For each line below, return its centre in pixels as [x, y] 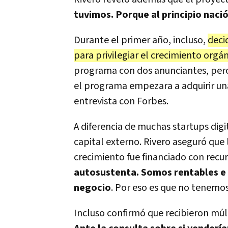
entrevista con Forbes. [121, 101]
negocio [92, 188]
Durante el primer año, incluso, [141, 40]
